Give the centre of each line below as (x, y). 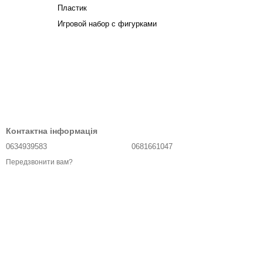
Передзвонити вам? (39, 162)
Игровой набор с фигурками (107, 24)
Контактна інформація (52, 131)
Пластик (72, 8)
